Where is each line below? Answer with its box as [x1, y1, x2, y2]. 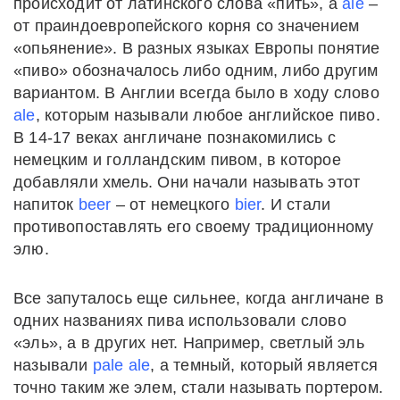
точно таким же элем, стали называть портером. [13, 379, 384, 397]
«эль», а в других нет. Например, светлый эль [13, 334, 364, 353]
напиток [13, 196, 79, 214]
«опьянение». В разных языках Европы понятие [13, 39, 380, 58]
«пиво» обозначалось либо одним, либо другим [13, 62, 379, 80]
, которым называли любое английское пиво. [35, 106, 380, 125]
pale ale [92, 356, 151, 375]
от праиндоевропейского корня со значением [13, 17, 360, 36]
